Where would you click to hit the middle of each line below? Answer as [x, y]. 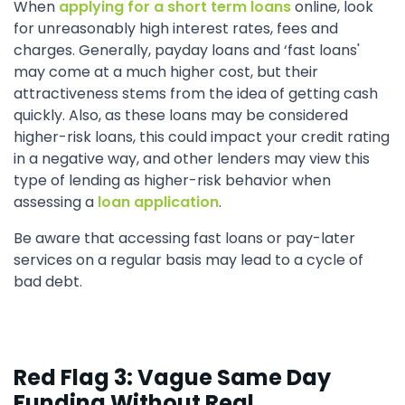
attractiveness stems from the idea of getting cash [196, 94]
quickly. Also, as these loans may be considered [181, 115]
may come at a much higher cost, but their [166, 72]
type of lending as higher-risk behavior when [172, 180]
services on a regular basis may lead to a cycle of [188, 260]
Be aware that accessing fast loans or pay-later [184, 238]
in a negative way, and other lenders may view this [192, 159]
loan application [158, 202]
